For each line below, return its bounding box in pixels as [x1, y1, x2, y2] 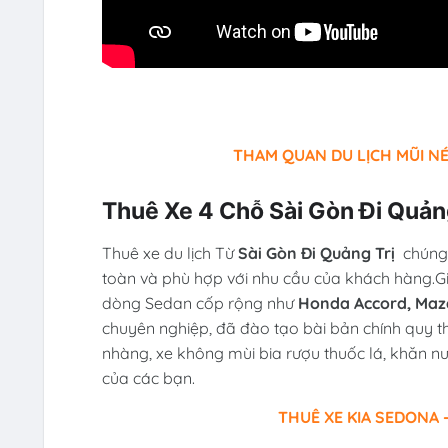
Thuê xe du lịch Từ [101, 242, 238, 263]
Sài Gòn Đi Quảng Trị [237, 242, 403, 263]
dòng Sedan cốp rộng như [101, 292, 298, 313]
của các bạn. [101, 367, 195, 388]
